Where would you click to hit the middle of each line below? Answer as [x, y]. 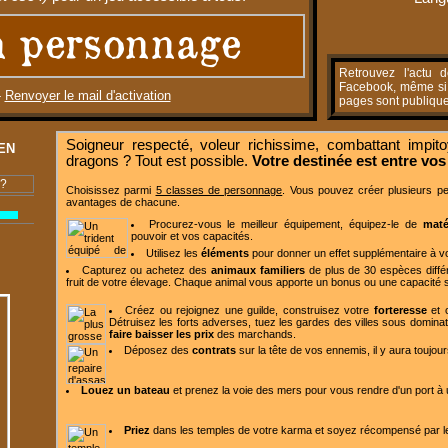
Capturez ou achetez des [146, 270]
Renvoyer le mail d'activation [87, 95]
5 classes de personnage [219, 189]
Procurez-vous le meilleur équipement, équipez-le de [285, 224]
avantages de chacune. [123, 201]
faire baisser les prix [161, 334]
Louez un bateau [125, 390]
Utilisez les [173, 253]
